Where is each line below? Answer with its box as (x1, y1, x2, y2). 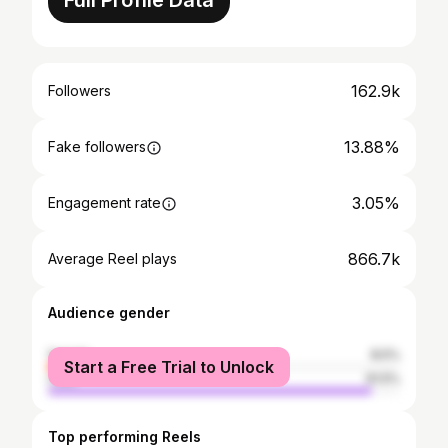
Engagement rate (48, 194, 161, 211)
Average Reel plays (48, 250, 177, 267)
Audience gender (48, 304, 170, 321)
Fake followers (48, 138, 146, 155)
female (48, 347, 90, 362)
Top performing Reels (48, 428, 201, 445)
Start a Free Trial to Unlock (64, 357, 274, 377)
